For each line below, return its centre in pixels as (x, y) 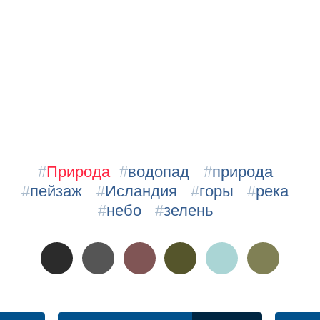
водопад (159, 171)
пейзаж (56, 191)
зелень (188, 210)
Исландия (141, 191)
